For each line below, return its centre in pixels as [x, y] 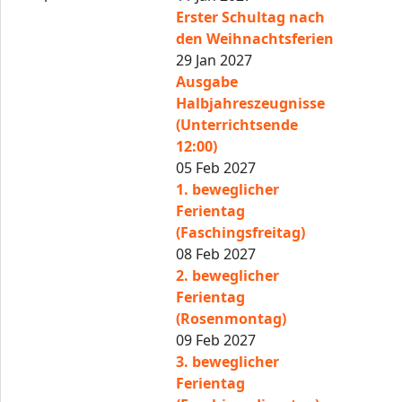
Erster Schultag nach [251, 17]
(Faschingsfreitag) [241, 232]
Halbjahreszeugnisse [251, 103]
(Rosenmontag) [232, 319]
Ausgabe [207, 82]
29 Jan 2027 [214, 60]
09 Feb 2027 [216, 340]
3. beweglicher [228, 362]
